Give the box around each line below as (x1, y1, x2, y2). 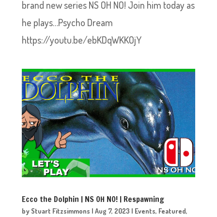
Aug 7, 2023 (94, 206, 130, 215)
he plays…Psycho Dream (21, 16, 113, 29)
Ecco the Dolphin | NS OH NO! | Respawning (21, 193, 164, 204)
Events (134, 206, 155, 215)
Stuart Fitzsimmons (31, 206, 90, 215)
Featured (158, 206, 186, 215)
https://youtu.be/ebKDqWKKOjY (21, 33, 141, 46)
